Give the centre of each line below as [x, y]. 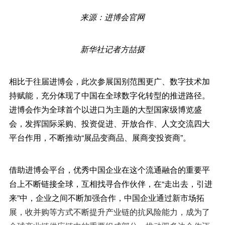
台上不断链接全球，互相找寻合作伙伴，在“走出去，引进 [110, 183]
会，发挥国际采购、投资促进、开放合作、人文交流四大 [109, 123]
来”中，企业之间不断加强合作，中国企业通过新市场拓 [106, 197]
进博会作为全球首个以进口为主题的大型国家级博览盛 [105, 109]
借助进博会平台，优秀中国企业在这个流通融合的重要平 [109, 169]
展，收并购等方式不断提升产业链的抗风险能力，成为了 [109, 211]
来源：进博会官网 [113, 17]
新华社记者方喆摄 [113, 49]
